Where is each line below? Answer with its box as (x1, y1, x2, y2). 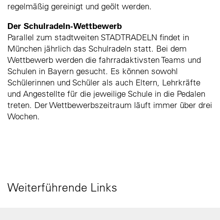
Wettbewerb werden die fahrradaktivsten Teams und (7, 54, 201, 65)
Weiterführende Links (7, 180, 117, 194)
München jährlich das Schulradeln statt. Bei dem (7, 43, 187, 54)
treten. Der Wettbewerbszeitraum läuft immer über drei (7, 99, 212, 110)
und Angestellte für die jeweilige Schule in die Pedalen (7, 88, 205, 99)
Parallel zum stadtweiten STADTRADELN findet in (7, 31, 189, 42)
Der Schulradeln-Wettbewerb (7, 20, 122, 31)
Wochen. (7, 110, 40, 121)
